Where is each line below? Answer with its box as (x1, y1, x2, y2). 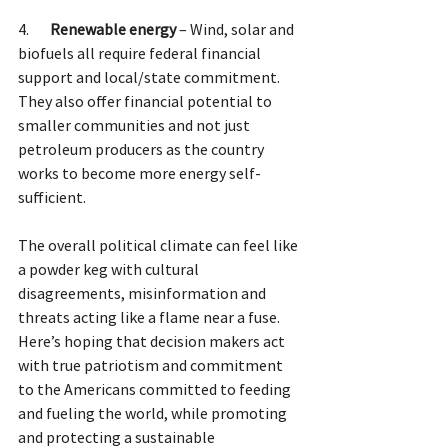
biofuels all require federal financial (18, 42, 264, 63)
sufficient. (18, 186, 92, 207)
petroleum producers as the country (18, 138, 267, 159)
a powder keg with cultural (18, 258, 202, 279)
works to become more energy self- (18, 162, 261, 183)
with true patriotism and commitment (18, 354, 286, 375)
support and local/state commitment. (18, 66, 283, 87)
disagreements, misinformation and (18, 282, 269, 303)
